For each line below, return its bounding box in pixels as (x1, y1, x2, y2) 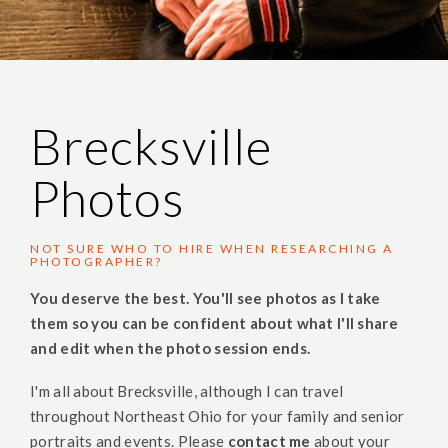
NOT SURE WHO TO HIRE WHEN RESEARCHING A (30, 241, 394, 256)
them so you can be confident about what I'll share (30, 314, 398, 332)
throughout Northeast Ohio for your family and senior (30, 407, 405, 425)
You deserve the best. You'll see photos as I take (30, 289, 381, 307)
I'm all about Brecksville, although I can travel (30, 382, 344, 400)
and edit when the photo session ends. (30, 339, 311, 357)
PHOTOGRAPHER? (30, 254, 163, 269)
